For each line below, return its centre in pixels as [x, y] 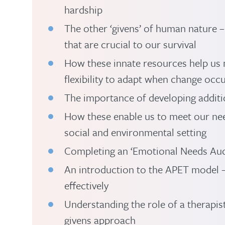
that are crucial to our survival [130, 44]
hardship [83, 10]
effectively [86, 185]
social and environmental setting [135, 132]
